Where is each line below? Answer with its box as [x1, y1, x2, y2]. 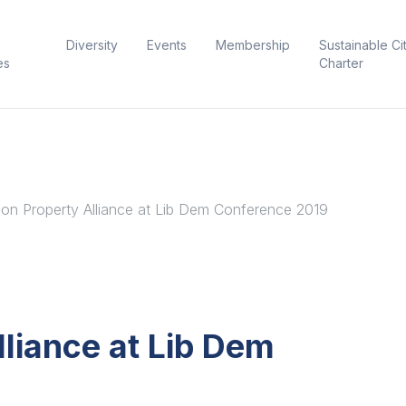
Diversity [65, 38, 118, 53]
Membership [215, 38, 290, 53]
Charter [318, 56, 363, 71]
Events [146, 38, 187, 53]
